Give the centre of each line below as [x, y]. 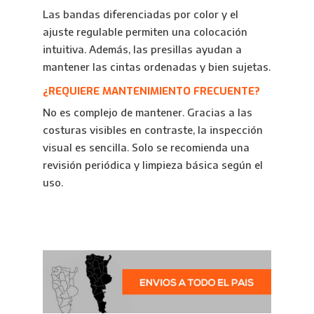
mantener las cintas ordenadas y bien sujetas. [156, 67]
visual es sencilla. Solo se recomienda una [146, 147]
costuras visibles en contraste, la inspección [152, 130]
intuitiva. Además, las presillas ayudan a [142, 49]
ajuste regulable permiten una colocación [145, 32]
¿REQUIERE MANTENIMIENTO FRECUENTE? [151, 91]
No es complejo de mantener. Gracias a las [147, 112]
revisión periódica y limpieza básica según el [152, 165]
